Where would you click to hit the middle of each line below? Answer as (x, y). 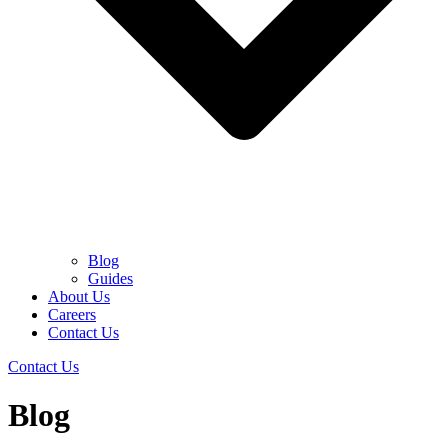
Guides (110, 278)
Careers (72, 314)
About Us (79, 296)
